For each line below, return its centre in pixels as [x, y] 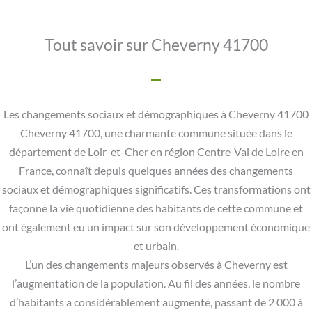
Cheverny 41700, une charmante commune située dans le [156, 133]
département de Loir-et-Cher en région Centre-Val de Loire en [156, 152]
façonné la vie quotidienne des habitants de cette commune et [156, 209]
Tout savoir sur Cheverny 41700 [156, 45]
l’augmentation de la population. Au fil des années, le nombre [156, 284]
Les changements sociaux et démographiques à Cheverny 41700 [156, 115]
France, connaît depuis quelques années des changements [156, 171]
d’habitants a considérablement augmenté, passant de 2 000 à [156, 303]
